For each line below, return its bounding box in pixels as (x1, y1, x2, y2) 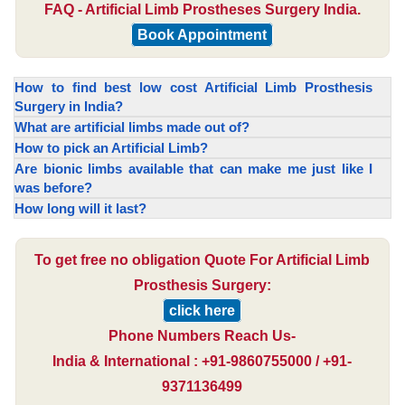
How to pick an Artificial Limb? (14, 139, 208, 155)
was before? (14, 179, 92, 195)
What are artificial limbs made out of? (14, 118, 250, 135)
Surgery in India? (14, 98, 123, 114)
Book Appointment (137, 26, 268, 42)
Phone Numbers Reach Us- (108, 327, 297, 344)
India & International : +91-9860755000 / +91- (52, 353, 353, 369)
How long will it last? (14, 200, 146, 216)
